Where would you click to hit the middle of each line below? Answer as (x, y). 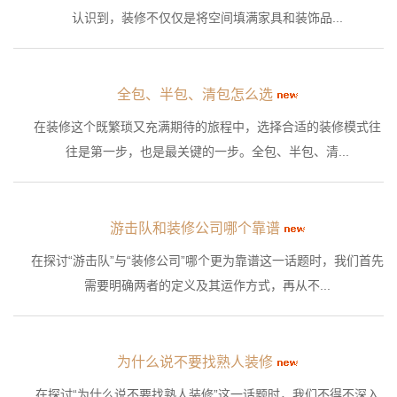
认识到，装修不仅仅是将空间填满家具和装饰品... (207, 18)
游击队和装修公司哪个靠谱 (195, 229)
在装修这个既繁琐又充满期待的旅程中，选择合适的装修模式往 (207, 127)
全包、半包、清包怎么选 (195, 95)
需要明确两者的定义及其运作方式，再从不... (207, 286)
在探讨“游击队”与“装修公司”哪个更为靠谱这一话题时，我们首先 (207, 261)
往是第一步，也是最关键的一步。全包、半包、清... (207, 152)
